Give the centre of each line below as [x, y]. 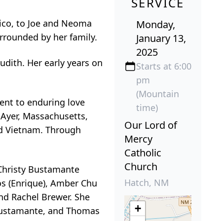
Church [141, 167]
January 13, [161, 38]
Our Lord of [151, 125]
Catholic [143, 153]
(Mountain [158, 94]
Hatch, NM [147, 183]
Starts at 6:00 [164, 66]
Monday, [156, 25]
